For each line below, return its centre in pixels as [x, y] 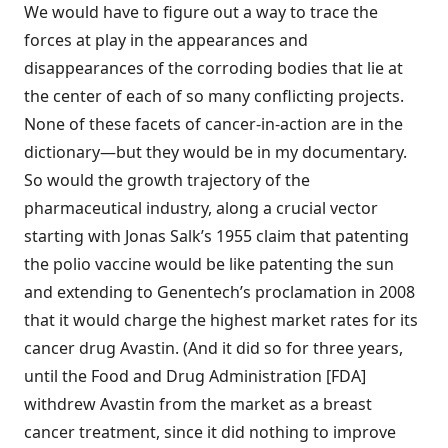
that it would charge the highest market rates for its [221, 320]
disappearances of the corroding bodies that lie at [213, 68]
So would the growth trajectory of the [167, 180]
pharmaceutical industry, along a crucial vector [201, 208]
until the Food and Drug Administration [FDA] [195, 376]
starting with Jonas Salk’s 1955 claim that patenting [216, 236]
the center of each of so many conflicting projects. [214, 96]
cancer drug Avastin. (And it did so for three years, [213, 348]
